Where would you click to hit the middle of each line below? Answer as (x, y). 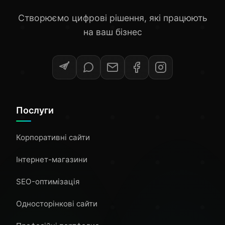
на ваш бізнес (113, 32)
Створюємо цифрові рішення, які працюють (113, 18)
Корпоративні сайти (53, 137)
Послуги (35, 110)
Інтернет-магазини (52, 159)
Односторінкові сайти (57, 204)
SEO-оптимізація (48, 182)
